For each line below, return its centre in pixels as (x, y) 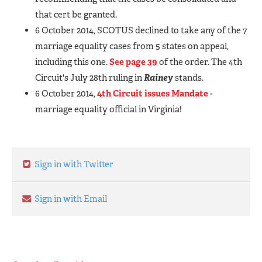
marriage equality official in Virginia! (109, 109)
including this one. (72, 62)
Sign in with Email (70, 199)
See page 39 (133, 62)
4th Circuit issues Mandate (153, 93)
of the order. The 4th (200, 62)
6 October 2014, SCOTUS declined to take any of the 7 (141, 30)
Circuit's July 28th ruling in (89, 77)
